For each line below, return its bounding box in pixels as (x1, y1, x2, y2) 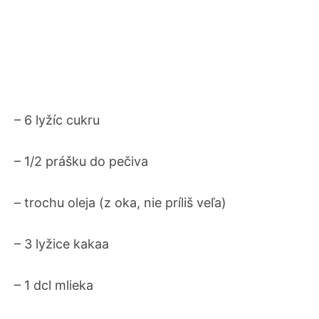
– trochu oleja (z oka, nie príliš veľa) (14, 195, 226, 210)
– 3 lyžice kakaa (14, 236, 109, 251)
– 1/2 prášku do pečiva (14, 154, 148, 169)
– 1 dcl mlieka (14, 278, 93, 293)
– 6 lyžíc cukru (14, 113, 100, 127)
